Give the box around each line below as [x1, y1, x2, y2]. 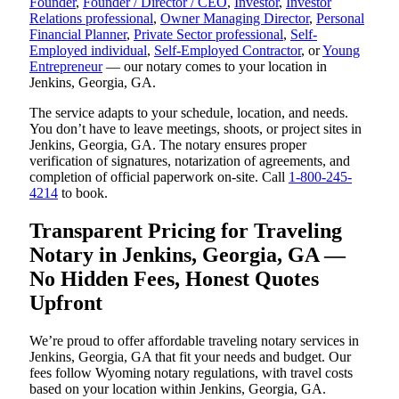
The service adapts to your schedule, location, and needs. [29, 105, 348, 121]
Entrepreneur [29, 59, 102, 75]
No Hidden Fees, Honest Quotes [29, 267, 319, 291]
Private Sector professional [134, 27, 283, 43]
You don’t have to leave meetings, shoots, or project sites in [29, 121, 362, 137]
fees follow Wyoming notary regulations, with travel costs [29, 365, 353, 380]
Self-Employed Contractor [154, 43, 301, 59]
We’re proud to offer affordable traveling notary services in [29, 333, 359, 348]
